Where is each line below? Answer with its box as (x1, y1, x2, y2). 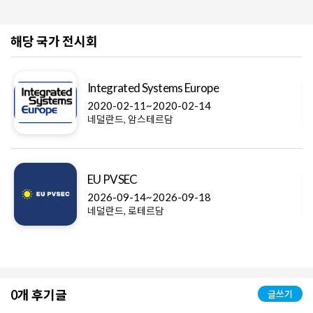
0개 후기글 (10, 287, 67, 303)
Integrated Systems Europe (87, 80, 219, 96)
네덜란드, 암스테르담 (87, 113, 173, 126)
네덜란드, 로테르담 (87, 205, 164, 217)
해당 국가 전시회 (10, 34, 98, 50)
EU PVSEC (87, 172, 138, 187)
